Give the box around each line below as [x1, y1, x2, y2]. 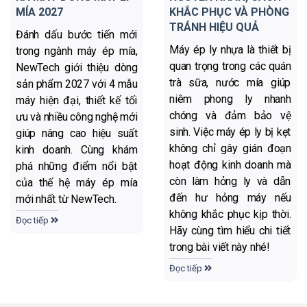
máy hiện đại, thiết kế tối [16, 93, 138, 107]
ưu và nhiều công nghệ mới [16, 110, 138, 123]
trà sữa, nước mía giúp [169, 75, 291, 89]
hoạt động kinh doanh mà [169, 158, 291, 171]
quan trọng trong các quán [169, 59, 291, 73]
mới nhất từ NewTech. [16, 192, 116, 206]
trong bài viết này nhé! [169, 240, 270, 254]
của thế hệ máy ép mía [16, 175, 138, 189]
